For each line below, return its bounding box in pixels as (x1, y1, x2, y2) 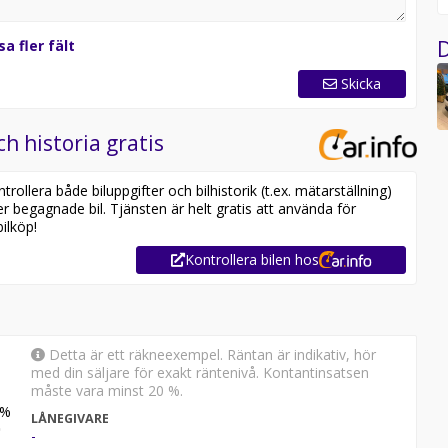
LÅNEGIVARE (30, 409, 109, 427)
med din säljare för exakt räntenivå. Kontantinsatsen (30, 362, 369, 382)
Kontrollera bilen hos (185, 249, 320, 269)
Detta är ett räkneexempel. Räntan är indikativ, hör (44, 344, 376, 364)
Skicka (341, 73, 382, 93)
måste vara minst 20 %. (30, 380, 183, 400)
